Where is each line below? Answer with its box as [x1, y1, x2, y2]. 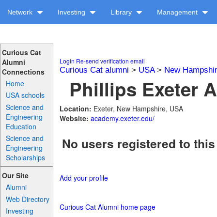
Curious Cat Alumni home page [59, 202, 155, 212]
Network [7, 8, 34, 16]
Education [6, 121, 37, 131]
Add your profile [59, 173, 108, 183]
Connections [1, 67, 45, 77]
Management [157, 8, 200, 16]
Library [110, 8, 134, 16]
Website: [59, 113, 91, 123]
